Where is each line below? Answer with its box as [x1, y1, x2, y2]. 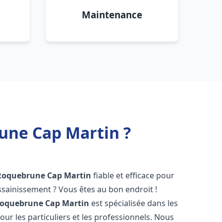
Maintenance [82, 8, 142, 21]
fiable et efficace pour [91, 170, 175, 181]
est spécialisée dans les [89, 198, 178, 209]
